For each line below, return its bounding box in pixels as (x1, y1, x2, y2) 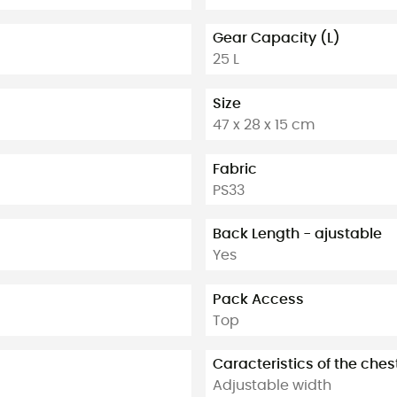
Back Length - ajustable (213, 227, 382, 242)
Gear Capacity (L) (213, 31, 340, 46)
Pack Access (213, 292, 304, 307)
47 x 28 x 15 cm (213, 117, 315, 132)
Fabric (213, 161, 257, 176)
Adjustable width (213, 378, 331, 393)
